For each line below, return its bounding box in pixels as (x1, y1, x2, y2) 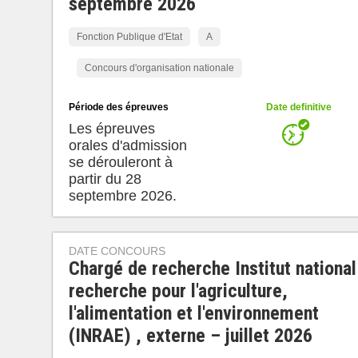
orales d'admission (68, 137, 187, 153)
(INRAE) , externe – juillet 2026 (68, 324, 312, 347)
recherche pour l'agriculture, (68, 280, 288, 302)
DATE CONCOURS (68, 245, 165, 257)
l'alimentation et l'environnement (68, 302, 319, 324)
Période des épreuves (68, 101, 169, 113)
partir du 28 (68, 171, 141, 187)
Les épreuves (68, 121, 155, 137)
